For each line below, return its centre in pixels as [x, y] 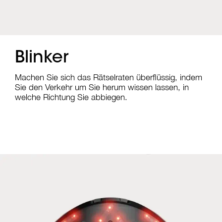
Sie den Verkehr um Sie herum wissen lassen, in [102, 87]
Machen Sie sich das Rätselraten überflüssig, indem [109, 78]
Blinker [42, 59]
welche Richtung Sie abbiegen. [71, 97]
